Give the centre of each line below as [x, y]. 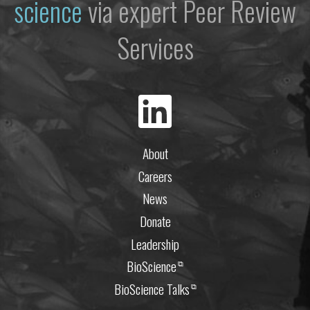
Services [155, 47]
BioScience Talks [152, 289]
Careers [155, 176]
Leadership [155, 244]
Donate [155, 221]
